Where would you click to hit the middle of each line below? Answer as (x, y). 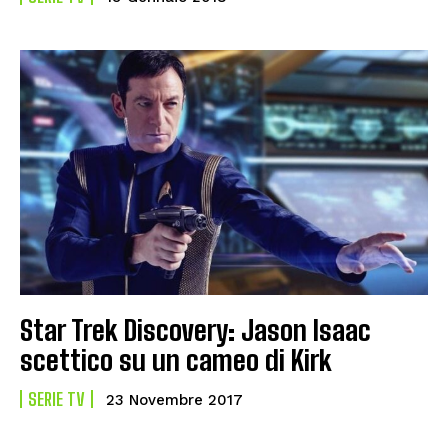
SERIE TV (56, 398)
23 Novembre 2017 (174, 399)
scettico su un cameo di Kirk (176, 359)
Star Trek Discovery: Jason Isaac (195, 329)
